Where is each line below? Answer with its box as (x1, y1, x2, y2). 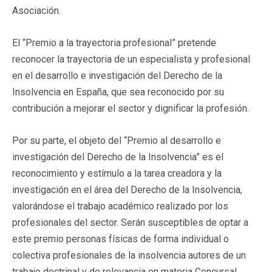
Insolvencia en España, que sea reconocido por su (12, 86, 224, 98)
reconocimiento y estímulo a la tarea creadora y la (12, 167, 222, 179)
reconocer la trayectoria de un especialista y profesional (12, 53, 250, 65)
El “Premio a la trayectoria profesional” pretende (12, 36, 216, 49)
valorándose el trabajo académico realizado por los (12, 200, 228, 212)
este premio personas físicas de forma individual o (12, 233, 229, 245)
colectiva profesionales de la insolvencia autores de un (12, 249, 246, 261)
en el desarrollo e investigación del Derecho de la (12, 69, 222, 81)
